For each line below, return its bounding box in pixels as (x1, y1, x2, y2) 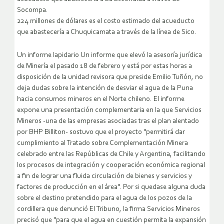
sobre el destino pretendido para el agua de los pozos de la (17, 194, 192, 202)
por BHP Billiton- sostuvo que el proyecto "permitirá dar (17, 128, 185, 136)
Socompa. (17, 6, 48, 14)
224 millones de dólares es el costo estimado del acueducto (17, 17, 194, 25)
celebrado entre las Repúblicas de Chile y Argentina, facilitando (17, 150, 205, 158)
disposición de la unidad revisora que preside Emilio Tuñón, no (17, 73, 203, 81)
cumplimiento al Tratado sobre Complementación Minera (17, 139, 188, 147)
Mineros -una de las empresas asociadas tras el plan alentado (17, 117, 199, 125)
